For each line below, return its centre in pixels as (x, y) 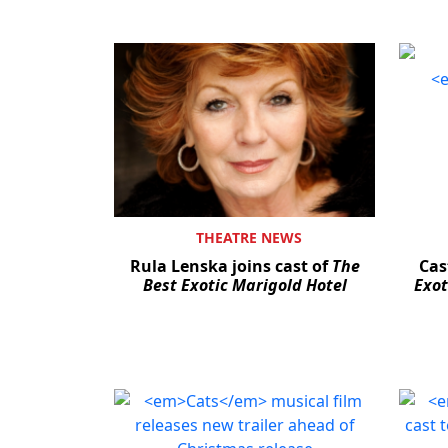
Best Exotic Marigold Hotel (244, 284)
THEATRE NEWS (248, 237)
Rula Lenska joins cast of (230, 265)
